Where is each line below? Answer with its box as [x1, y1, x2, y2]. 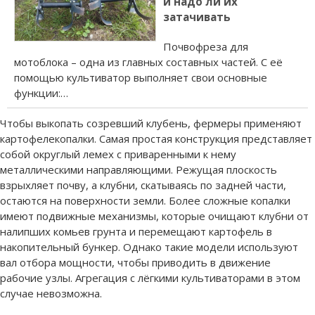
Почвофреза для [163, 39, 248, 54]
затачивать [163, 10, 231, 25]
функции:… [14, 86, 68, 101]
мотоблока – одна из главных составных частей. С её [14, 55, 283, 70]
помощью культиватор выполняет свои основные [14, 70, 267, 85]
